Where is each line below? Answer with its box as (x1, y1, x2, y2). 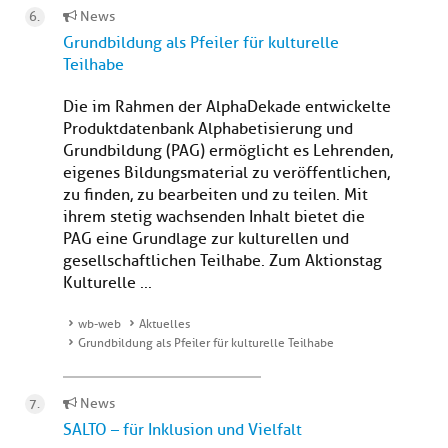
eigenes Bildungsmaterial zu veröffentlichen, (63, 163, 390, 184)
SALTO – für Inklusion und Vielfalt (63, 420, 302, 441)
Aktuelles (139, 316, 190, 333)
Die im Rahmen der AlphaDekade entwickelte (63, 97, 391, 118)
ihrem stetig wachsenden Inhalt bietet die (63, 207, 365, 228)
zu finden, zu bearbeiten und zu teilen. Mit (63, 185, 368, 206)
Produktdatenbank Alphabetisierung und (63, 119, 353, 140)
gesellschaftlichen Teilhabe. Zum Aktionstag (63, 251, 382, 272)
